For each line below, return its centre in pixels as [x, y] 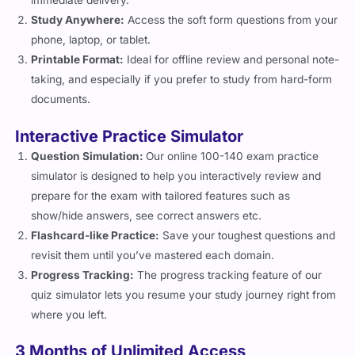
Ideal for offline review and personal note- [232, 68]
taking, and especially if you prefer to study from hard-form [182, 88]
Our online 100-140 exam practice [233, 164]
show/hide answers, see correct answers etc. [147, 224]
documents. [61, 107]
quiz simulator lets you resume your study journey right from [184, 303]
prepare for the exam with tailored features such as [161, 204]
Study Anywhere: [78, 28]
